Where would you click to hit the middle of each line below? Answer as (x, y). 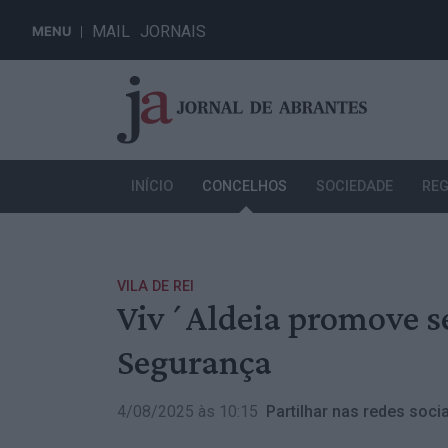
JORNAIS (173, 31)
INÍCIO (152, 187)
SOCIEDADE (354, 187)
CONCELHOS (245, 187)
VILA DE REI (155, 287)
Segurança (194, 362)
